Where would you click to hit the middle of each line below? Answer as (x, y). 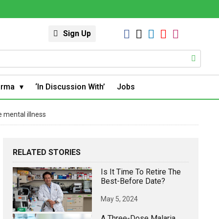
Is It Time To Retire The (141, 172)
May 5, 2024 (119, 199)
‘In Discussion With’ (70, 87)
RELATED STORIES (47, 152)
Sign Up (77, 33)
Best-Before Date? (133, 181)
